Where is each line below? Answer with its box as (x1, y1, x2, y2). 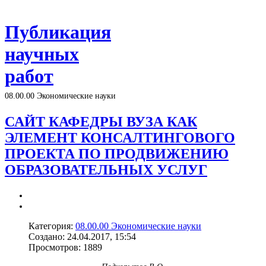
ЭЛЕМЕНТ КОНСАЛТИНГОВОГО (5, 129, 235, 145)
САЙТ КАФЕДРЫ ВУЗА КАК (5, 113, 197, 129)
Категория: (28, 220, 75, 231)
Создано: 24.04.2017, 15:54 (28, 231, 136, 242)
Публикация (5, 21, 111, 43)
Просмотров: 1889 (28, 242, 102, 252)
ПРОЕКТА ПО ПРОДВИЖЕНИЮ (5, 145, 229, 161)
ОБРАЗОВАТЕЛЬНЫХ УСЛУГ (5, 161, 207, 178)
